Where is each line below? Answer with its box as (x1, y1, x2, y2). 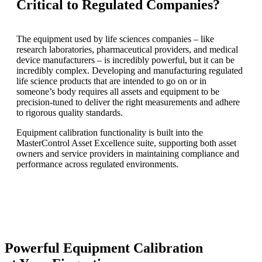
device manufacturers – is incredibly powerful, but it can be (16, 54, 235, 65)
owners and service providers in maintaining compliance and (16, 148, 239, 158)
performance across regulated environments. (16, 158, 183, 169)
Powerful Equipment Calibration (5, 240, 203, 256)
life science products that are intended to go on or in (16, 75, 206, 86)
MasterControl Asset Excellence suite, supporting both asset (16, 137, 236, 148)
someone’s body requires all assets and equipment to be (16, 86, 219, 96)
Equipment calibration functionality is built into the (16, 127, 203, 137)
